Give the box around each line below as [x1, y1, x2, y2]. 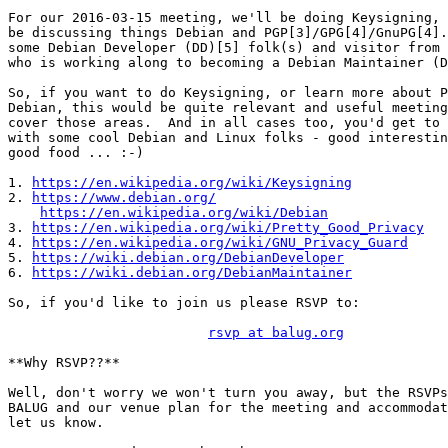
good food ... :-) [8, 145, 144, 161]
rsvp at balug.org [208, 325, 344, 341]
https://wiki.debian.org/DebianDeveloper [32, 250, 344, 266]
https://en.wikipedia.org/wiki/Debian [40, 205, 328, 221]
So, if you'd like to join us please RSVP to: [8, 295, 360, 311]
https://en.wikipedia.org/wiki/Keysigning [32, 175, 352, 191]
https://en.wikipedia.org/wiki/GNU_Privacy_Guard [32, 235, 408, 251]
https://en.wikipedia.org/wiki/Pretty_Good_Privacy [32, 220, 424, 236]
